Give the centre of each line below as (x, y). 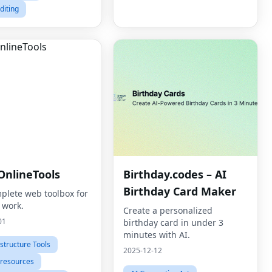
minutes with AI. (157, 235)
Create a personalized (168, 210)
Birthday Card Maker (180, 191)
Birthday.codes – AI (175, 174)
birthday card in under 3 (173, 223)
